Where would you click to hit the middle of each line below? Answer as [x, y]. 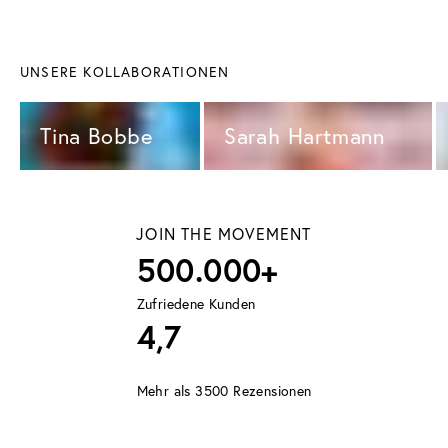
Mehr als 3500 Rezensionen [224, 391]
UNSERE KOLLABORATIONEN [125, 72]
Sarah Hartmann [307, 136]
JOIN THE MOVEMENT [224, 234]
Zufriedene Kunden [196, 304]
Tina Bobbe [100, 136]
